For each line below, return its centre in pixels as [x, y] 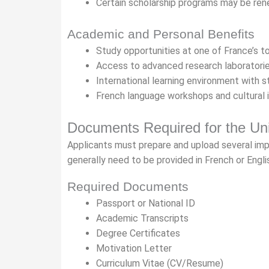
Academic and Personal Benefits [161, 34]
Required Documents [128, 186]
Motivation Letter [134, 248]
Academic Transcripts [142, 218]
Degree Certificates [138, 233]
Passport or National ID [146, 203]
